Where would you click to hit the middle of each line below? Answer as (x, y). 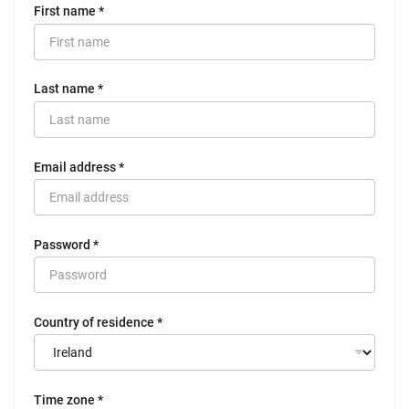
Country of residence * (98, 322)
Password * (66, 244)
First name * (69, 11)
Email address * (79, 167)
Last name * (68, 89)
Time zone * (68, 399)
